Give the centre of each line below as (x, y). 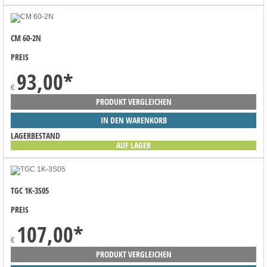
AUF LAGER (133, 145)
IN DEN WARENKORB (133, 120)
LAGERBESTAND (35, 136)
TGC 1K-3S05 (30, 191)
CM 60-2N (26, 38)
